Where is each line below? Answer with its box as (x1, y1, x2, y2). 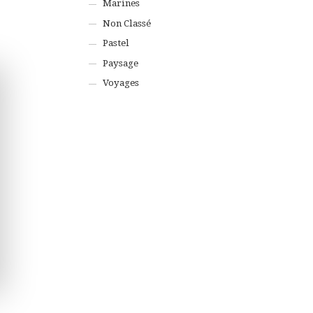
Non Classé (103, 17, 152, 29)
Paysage (103, 57, 139, 68)
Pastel (103, 38, 130, 49)
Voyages (103, 78, 140, 89)
